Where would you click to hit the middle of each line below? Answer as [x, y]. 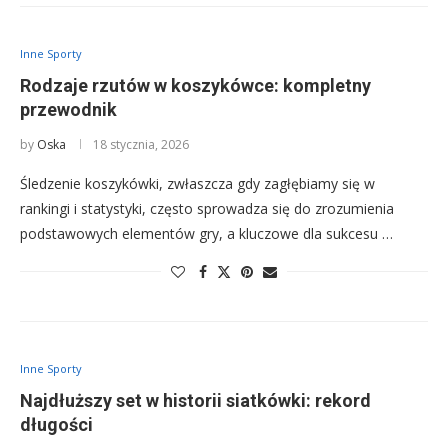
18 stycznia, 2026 [141, 145]
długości [56, 425]
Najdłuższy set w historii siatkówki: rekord [195, 401]
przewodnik [68, 110]
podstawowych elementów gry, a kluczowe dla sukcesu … [206, 234]
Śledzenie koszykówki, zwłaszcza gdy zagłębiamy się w [197, 184]
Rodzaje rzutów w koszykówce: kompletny [195, 86]
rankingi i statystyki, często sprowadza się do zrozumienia [207, 209]
